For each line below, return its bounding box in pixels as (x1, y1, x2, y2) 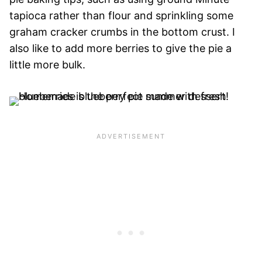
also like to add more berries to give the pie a (9, 42, 232, 55)
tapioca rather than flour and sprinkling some (9, 9, 233, 22)
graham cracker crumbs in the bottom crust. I (9, 26, 235, 39)
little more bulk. (9, 58, 85, 71)
